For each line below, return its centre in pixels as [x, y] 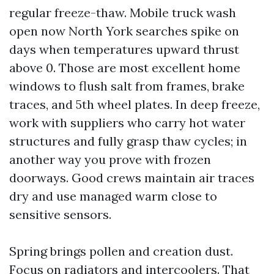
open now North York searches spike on [124, 31]
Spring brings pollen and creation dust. [121, 251]
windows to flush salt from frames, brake [127, 86]
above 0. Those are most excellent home [125, 67]
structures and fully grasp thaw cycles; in [128, 141]
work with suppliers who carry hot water [127, 122]
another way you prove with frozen [110, 159]
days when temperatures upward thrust [124, 49]
